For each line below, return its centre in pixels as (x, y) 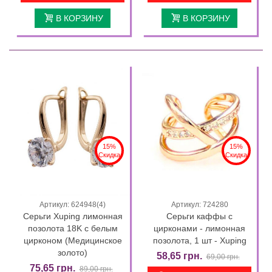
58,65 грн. (179, 256)
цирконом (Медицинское (73, 240)
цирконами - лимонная (199, 228)
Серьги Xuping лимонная (73, 216)
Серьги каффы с (199, 216)
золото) (73, 252)
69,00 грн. (223, 257)
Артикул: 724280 (199, 204)
